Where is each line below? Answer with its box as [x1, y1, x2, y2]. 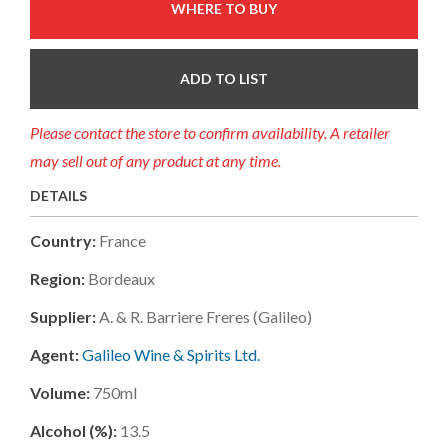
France [99, 230, 146, 250]
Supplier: [30, 306, 99, 326]
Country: [30, 230, 96, 250]
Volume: [30, 382, 90, 402]
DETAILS [30, 186, 87, 204]
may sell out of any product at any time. [30, 150, 281, 170]
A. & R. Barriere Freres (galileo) [99, 306, 312, 326]
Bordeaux [88, 268, 155, 288]
